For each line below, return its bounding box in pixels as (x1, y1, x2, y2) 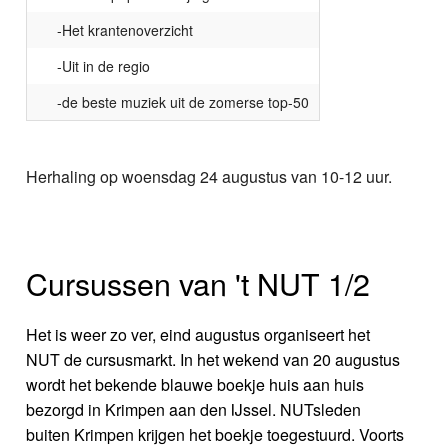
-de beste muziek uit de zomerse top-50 (57, 91, 310, 112)
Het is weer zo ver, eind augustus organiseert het (26, 323, 371, 347)
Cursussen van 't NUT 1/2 (26, 261, 371, 306)
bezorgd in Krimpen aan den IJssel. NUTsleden (26, 398, 362, 422)
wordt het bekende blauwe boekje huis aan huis (26, 373, 365, 397)
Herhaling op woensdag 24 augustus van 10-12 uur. (26, 164, 393, 188)
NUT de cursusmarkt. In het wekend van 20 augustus (26, 348, 401, 372)
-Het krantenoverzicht (57, 19, 194, 40)
